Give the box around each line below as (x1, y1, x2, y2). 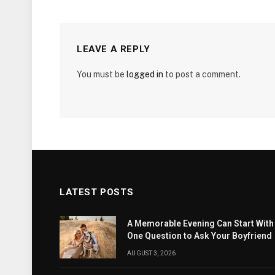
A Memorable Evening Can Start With (127, 218, 274, 228)
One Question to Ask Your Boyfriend (127, 230, 272, 241)
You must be (77, 69, 126, 79)
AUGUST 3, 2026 (127, 249, 176, 257)
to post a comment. (163, 69, 241, 79)
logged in (126, 69, 163, 79)
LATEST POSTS (60, 186, 134, 198)
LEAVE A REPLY (77, 43, 150, 55)
